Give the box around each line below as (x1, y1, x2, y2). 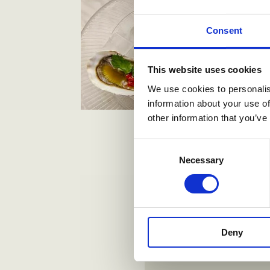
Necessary (179, 154, 224, 165)
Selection (133, 155, 170, 166)
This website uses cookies (147, 64, 262, 75)
